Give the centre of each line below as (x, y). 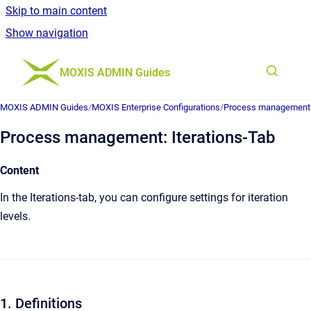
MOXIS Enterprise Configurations (156, 107)
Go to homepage (100, 63)
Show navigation (47, 33)
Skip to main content (56, 11)
